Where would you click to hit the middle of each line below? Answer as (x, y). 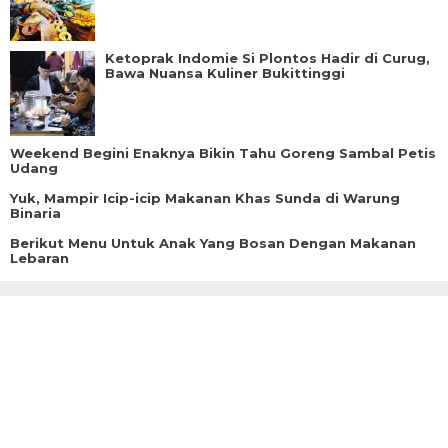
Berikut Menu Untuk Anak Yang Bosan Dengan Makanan (213, 243)
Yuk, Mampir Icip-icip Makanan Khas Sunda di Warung (205, 198)
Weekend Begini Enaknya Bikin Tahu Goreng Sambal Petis (223, 153)
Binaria (35, 213)
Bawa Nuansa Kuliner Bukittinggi (225, 73)
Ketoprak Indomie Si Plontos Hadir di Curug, (267, 58)
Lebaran (39, 258)
